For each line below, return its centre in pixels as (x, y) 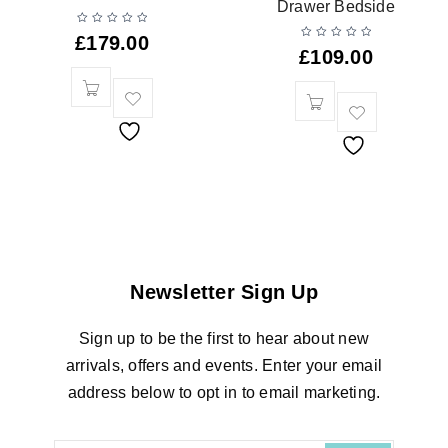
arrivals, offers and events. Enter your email (224, 366)
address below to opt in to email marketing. (224, 393)
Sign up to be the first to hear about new (224, 339)
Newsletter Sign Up (224, 292)
